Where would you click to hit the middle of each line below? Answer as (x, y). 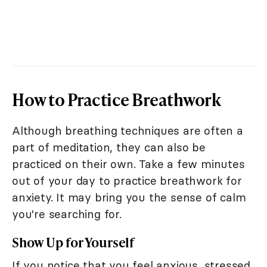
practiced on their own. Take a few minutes (128, 164)
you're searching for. (67, 214)
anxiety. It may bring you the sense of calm (129, 198)
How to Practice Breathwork (116, 100)
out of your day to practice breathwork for (127, 181)
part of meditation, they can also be (109, 148)
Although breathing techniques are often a (128, 131)
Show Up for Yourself (73, 243)
